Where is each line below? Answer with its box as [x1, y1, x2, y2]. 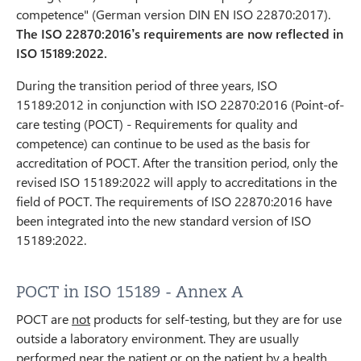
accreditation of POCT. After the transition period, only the [16, 154, 338, 172]
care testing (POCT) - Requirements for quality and [16, 115, 297, 133]
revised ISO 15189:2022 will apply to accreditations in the [16, 173, 337, 191]
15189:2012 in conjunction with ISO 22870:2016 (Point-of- [16, 96, 344, 114]
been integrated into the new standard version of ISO [16, 212, 311, 230]
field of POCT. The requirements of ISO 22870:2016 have [16, 193, 332, 210]
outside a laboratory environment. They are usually [16, 330, 299, 347]
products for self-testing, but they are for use [90, 310, 342, 328]
